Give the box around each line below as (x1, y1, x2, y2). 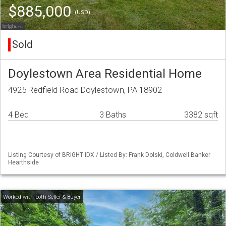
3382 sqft (184, 110, 218, 120)
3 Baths (99, 110, 126, 120)
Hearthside (8, 159, 39, 166)
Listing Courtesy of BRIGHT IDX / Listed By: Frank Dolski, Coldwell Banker (8, 151, 210, 159)
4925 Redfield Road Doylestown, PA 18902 (8, 85, 162, 95)
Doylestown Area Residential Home (8, 66, 202, 81)
